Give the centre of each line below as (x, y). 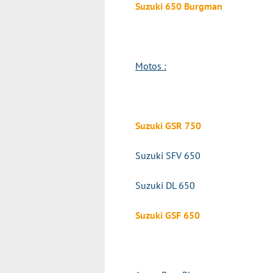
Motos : (151, 66)
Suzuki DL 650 (165, 185)
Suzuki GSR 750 (168, 126)
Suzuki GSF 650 (168, 215)
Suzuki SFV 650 (168, 155)
